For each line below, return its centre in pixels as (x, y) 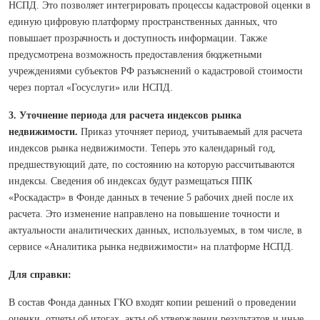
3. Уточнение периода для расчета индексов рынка (125, 115)
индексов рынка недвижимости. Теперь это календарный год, (142, 148)
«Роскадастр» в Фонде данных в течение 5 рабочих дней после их (151, 197)
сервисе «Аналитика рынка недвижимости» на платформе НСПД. (151, 247)
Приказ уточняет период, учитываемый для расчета (190, 132)
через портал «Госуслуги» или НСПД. (91, 87)
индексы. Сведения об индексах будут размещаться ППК (130, 181)
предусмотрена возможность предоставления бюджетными (135, 55)
